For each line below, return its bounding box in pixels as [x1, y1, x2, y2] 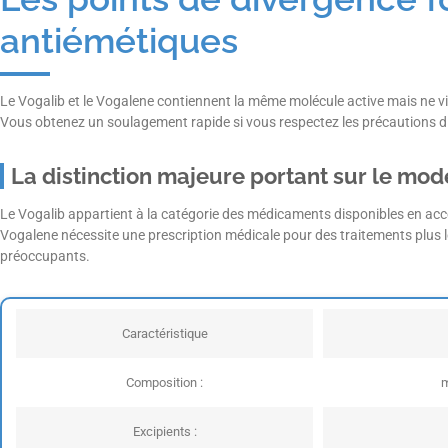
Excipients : [132, 423, 197, 439]
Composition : [126, 374, 203, 390]
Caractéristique [121, 325, 208, 341]
